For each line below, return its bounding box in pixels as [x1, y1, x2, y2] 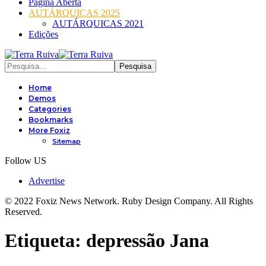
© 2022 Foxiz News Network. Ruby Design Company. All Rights [5, 196, 253, 206]
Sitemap [52, 137, 81, 145]
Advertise [28, 176, 65, 186]
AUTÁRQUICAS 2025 [28, 8, 120, 18]
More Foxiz [28, 126, 70, 135]
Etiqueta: [5, 230, 86, 252]
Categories [28, 104, 71, 113]
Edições [28, 29, 58, 39]
